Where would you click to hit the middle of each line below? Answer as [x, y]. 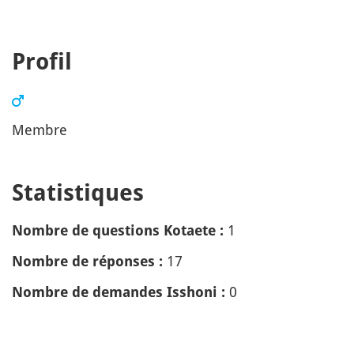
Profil [42, 62]
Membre [40, 130]
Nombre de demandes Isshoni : [119, 292]
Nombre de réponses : [87, 261]
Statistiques [78, 193]
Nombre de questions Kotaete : [118, 230]
